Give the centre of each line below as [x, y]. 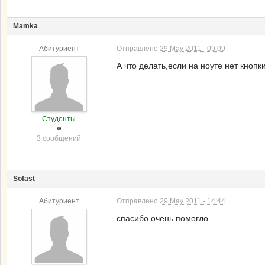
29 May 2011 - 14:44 [193, 201]
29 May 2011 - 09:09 [193, 49]
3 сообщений [59, 138]
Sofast [24, 179]
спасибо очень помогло [162, 218]
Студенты [59, 119]
